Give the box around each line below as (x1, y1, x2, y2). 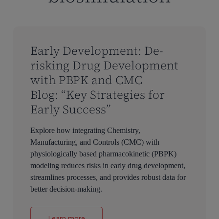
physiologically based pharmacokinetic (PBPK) (30, 149, 176, 158)
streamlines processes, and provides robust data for (30, 173, 186, 181)
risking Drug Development (30, 57, 178, 73)
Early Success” (30, 101, 111, 117)
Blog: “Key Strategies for (30, 86, 165, 103)
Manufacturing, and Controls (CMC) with (30, 137, 159, 146)
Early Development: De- (30, 42, 163, 59)
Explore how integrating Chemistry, (30, 126, 140, 134)
